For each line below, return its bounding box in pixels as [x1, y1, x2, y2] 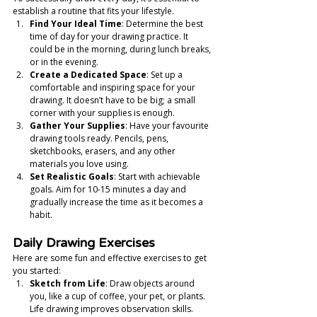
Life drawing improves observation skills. [30, 303, 193, 315]
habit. [30, 209, 52, 221]
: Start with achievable [114, 171, 202, 183]
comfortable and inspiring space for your [30, 81, 197, 93]
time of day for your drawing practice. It [30, 30, 190, 42]
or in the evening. [30, 56, 98, 68]
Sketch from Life [30, 277, 105, 289]
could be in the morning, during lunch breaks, [30, 43, 213, 55]
